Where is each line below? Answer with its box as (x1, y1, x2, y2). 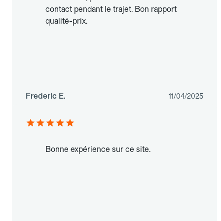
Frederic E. (26, 91, 66, 101)
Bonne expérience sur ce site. (45, 145, 150, 154)
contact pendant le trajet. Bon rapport (45, 4, 177, 14)
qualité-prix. (45, 16, 87, 26)
